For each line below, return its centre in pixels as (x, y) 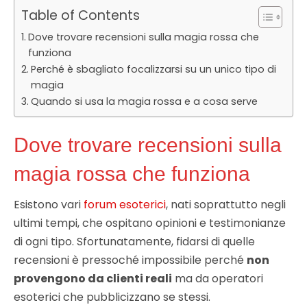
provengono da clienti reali (93, 279)
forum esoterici (125, 205)
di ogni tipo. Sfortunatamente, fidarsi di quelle (134, 242)
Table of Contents (81, 16)
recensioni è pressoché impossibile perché (130, 260)
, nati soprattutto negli (226, 205)
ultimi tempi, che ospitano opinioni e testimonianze (150, 223)
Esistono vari (49, 205)
